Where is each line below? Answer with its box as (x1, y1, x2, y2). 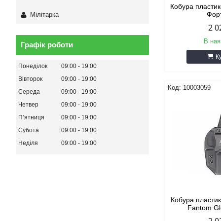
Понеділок (18, 62, 47, 70)
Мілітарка (30, 10, 59, 18)
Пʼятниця (18, 113, 44, 121)
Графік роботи (21, 40, 73, 49)
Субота (18, 126, 39, 134)
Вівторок (18, 75, 42, 82)
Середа (18, 88, 40, 95)
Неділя (18, 139, 38, 147)
